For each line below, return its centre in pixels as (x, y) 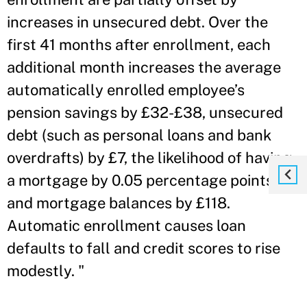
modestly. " (46, 271)
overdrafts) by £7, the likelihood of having (149, 158)
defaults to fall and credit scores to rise (144, 248)
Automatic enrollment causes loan (126, 225)
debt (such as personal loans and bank (139, 135)
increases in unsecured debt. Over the (137, 22)
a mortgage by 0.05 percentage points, (142, 180)
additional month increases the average (144, 67)
